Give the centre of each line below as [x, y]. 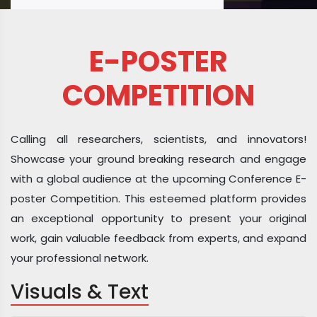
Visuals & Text [80, 292]
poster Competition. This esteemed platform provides [158, 198]
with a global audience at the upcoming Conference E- [158, 179]
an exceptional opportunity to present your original [158, 218]
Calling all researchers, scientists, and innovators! [158, 139]
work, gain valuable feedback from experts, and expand [158, 238]
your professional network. [80, 258]
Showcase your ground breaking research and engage [158, 159]
